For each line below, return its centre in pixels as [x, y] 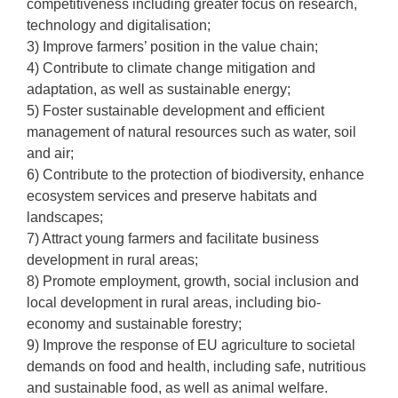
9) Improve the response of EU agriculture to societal [191, 345]
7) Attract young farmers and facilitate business [173, 239]
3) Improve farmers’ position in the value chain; [172, 47]
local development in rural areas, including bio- [174, 302]
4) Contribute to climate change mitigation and [171, 68]
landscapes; [65, 217]
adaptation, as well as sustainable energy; [159, 89]
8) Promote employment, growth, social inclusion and [193, 281]
